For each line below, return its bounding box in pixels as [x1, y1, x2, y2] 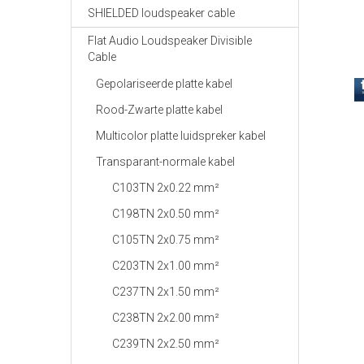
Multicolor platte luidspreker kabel [96, 129, 266, 142]
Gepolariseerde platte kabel [96, 77, 232, 90]
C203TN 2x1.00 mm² [112, 259, 219, 272]
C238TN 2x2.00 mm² [112, 311, 219, 324]
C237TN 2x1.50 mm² [112, 285, 219, 298]
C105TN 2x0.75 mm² [112, 233, 219, 246]
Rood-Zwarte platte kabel [96, 103, 223, 116]
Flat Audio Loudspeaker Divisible [88, 34, 252, 47]
